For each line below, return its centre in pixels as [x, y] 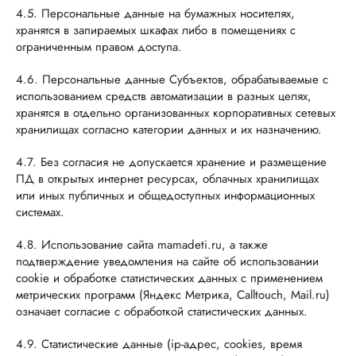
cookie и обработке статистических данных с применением [169, 278]
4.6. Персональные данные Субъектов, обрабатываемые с [172, 79]
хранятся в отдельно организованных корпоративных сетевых [176, 113]
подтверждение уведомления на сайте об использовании [167, 261]
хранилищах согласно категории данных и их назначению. [169, 130]
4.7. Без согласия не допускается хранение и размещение [171, 162]
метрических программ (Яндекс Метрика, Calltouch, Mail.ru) [173, 295]
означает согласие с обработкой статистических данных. [162, 311]
